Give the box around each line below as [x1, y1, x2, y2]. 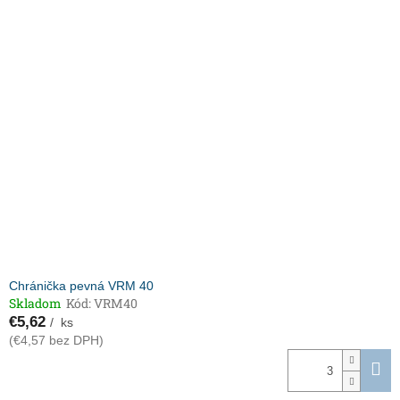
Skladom [9, 295, 62, 312]
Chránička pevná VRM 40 [9, 279, 154, 294]
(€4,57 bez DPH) [9, 333, 104, 348]
